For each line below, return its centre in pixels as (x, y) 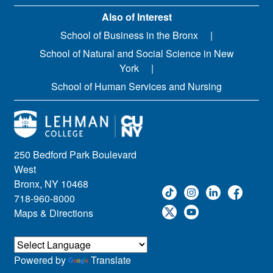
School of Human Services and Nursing (136, 86)
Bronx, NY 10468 (51, 183)
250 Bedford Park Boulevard (75, 154)
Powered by (41, 260)
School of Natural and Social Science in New (136, 53)
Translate (111, 260)
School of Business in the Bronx (129, 35)
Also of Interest (136, 17)
